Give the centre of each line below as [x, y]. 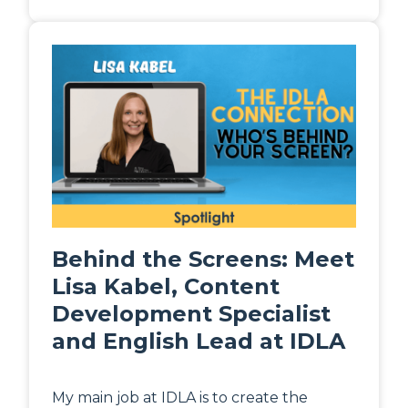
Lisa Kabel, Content [166, 286]
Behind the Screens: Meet [203, 259]
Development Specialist [191, 313]
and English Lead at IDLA [199, 341]
